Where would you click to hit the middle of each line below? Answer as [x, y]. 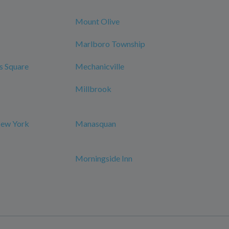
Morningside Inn [104, 158]
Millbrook [93, 89]
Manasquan [96, 123]
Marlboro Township [110, 44]
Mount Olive [97, 21]
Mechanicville [100, 66]
